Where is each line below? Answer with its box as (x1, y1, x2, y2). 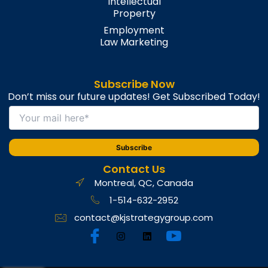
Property (112, 7, 156, 20)
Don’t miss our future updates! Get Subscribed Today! (8, 90, 260, 103)
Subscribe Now (93, 77, 175, 92)
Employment (103, 23, 165, 37)
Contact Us (103, 162, 165, 176)
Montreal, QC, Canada (94, 176, 193, 189)
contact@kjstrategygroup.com (74, 211, 214, 224)
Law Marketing (100, 35, 168, 49)
